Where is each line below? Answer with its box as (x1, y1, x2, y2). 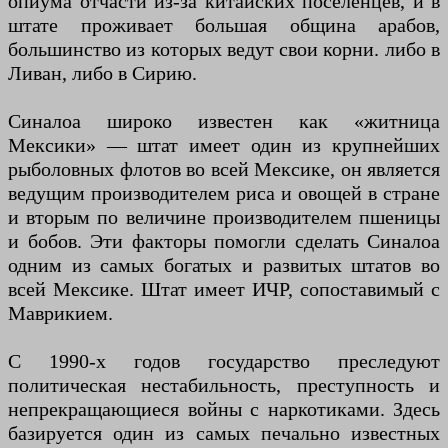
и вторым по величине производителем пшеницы (8, 205, 440, 228)
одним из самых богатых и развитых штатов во (8, 253, 440, 276)
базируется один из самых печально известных (8, 421, 440, 444)
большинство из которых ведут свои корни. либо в (8, 37, 440, 60)
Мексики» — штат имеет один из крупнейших (8, 133, 440, 156)
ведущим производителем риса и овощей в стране (8, 181, 440, 204)
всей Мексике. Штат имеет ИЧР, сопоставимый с (8, 277, 440, 300)
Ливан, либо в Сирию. (8, 61, 197, 84)
